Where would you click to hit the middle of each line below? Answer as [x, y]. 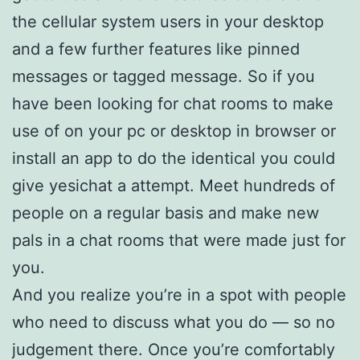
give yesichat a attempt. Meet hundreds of [174, 186]
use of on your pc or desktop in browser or [174, 131]
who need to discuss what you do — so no [174, 322]
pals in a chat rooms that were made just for [179, 240]
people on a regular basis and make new [166, 213]
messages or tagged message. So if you [164, 76]
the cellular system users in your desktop [168, 22]
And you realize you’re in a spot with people [179, 295]
